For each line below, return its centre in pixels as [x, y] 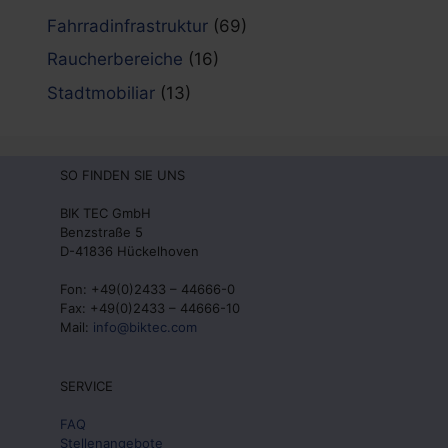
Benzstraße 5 [101, 231]
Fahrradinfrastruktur [127, 25]
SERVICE [86, 385]
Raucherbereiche [115, 59]
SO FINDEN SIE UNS [122, 174]
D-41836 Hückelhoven [129, 250]
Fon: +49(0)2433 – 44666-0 [147, 288]
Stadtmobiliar [101, 92]
